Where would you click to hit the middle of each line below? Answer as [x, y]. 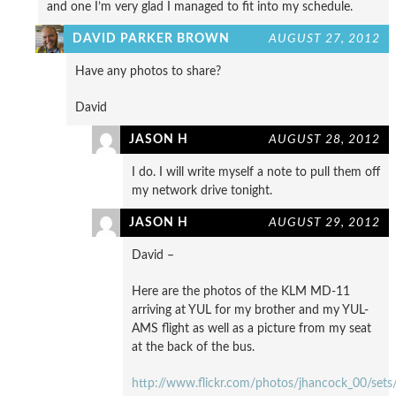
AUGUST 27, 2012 [324, 38]
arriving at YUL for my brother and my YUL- [250, 309]
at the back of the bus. [193, 346]
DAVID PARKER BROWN [151, 38]
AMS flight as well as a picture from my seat [251, 328]
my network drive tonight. [202, 190]
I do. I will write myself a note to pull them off [256, 171]
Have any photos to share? [148, 71]
